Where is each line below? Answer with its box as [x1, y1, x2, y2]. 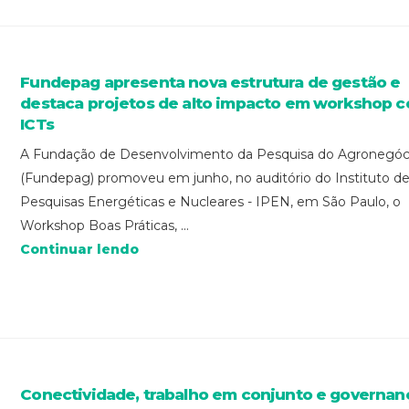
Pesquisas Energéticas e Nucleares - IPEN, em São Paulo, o [20, 194, 402, 211]
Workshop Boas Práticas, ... [20, 217, 190, 235]
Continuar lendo [20, 241, 140, 258]
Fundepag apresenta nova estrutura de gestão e [20, 73, 401, 92]
